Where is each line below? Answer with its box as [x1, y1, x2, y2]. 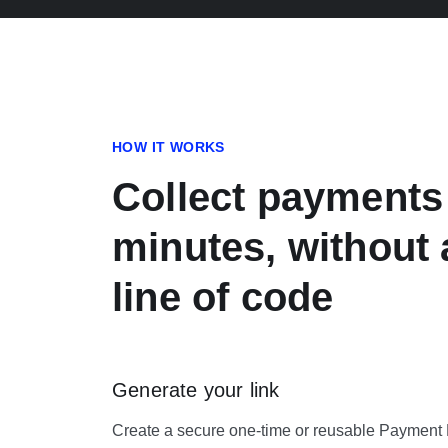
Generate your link [112, 379, 280, 401]
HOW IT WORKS [112, 139, 225, 155]
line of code [112, 275, 334, 319]
